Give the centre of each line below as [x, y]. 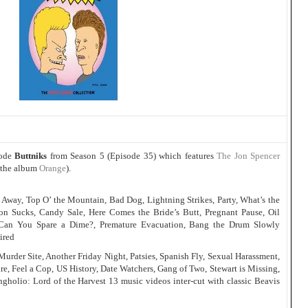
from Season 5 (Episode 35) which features [133, 156]
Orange [53, 168]
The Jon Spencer [249, 156]
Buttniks [32, 156]
